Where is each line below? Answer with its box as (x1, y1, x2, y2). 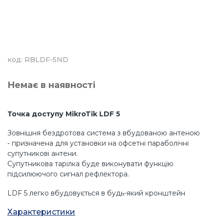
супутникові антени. (7, 149, 78, 158)
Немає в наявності (7, 79, 95, 90)
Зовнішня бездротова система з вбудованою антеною (7, 128, 200, 137)
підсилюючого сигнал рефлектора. (7, 169, 129, 178)
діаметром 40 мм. (7, 198, 68, 208)
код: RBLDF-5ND (7, 55, 68, 64)
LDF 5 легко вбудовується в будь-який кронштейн (7, 188, 185, 197)
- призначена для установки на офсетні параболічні (7, 138, 189, 148)
